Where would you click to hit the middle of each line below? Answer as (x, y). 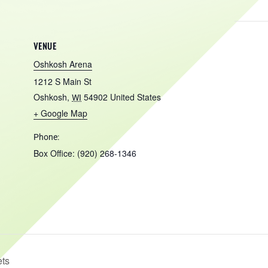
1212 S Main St (63, 81)
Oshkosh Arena (63, 64)
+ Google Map (60, 113)
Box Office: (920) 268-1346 (85, 153)
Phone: (46, 137)
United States (135, 97)
